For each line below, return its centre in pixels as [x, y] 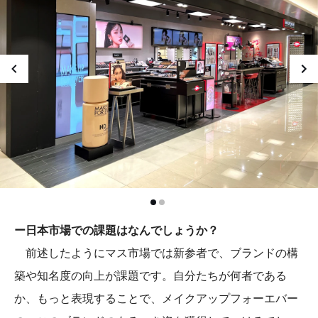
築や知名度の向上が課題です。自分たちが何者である [150, 276]
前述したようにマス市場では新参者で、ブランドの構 [156, 253]
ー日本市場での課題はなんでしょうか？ [116, 231]
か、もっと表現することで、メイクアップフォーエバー [156, 299]
